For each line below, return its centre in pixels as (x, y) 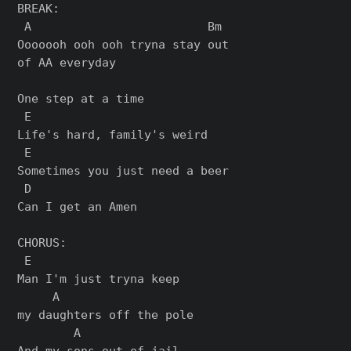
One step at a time (81, 99)
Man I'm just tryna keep (99, 279)
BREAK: (39, 9)
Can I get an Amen (78, 207)
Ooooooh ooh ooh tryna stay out (123, 45)
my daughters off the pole (106, 315)
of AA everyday (67, 63)
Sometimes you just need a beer (123, 171)
